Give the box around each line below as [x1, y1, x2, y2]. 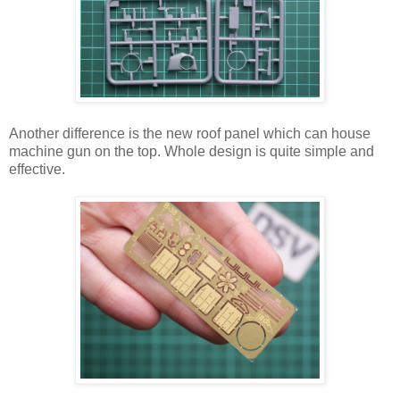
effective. [9, 161, 65, 177]
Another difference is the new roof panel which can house [9, 125, 371, 141]
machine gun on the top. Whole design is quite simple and [9, 143, 374, 159]
